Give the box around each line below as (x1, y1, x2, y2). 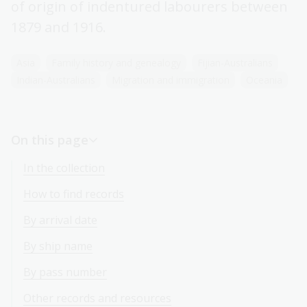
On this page (11, 131, 88, 149)
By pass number (23, 265, 107, 280)
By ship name (23, 238, 93, 254)
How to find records (23, 186, 124, 202)
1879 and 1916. (11, 18, 106, 37)
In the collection (23, 160, 105, 176)
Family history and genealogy (51, 56, 181, 70)
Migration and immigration (112, 73, 230, 87)
